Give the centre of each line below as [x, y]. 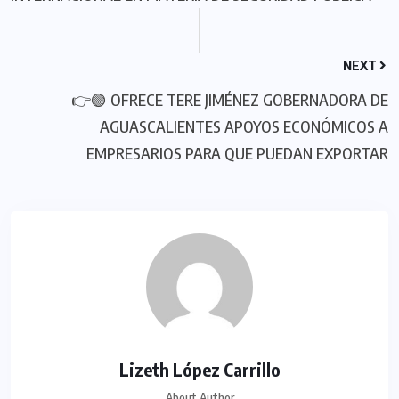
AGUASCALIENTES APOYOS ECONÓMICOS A [244, 126]
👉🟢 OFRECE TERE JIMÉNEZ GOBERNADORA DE [230, 99]
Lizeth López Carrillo [199, 369]
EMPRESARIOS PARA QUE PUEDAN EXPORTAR [237, 152]
